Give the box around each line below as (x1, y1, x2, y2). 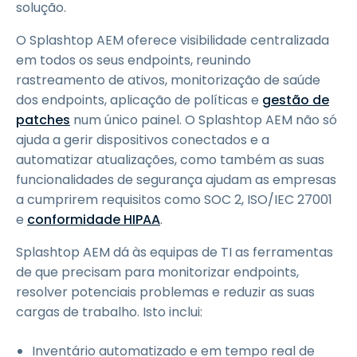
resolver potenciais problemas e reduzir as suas (16, 283, 315, 301)
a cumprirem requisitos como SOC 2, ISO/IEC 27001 (16, 190, 332, 209)
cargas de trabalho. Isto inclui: (16, 303, 202, 321)
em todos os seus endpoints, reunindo (16, 51, 251, 69)
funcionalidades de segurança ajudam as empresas (16, 171, 336, 189)
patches (16, 111, 70, 129)
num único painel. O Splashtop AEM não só (70, 111, 337, 129)
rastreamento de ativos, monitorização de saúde (16, 71, 320, 89)
